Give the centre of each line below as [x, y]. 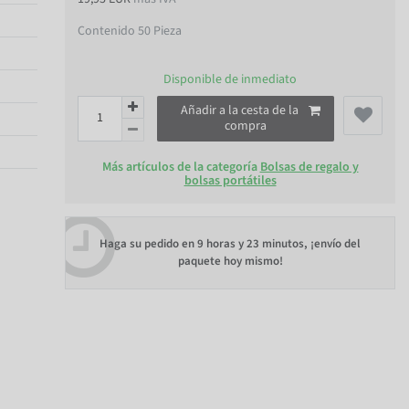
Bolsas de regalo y [309, 167]
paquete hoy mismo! [230, 262]
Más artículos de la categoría [181, 167]
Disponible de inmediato [230, 79]
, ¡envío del [332, 244]
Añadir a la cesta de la [240, 110]
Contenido [108, 31]
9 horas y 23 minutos [251, 244]
